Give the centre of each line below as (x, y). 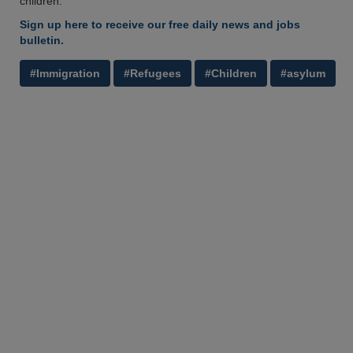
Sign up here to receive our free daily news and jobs (160, 24)
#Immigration (65, 73)
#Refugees (152, 73)
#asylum (303, 73)
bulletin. (42, 40)
